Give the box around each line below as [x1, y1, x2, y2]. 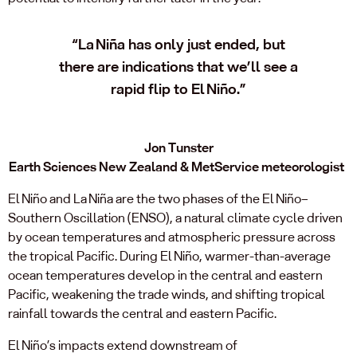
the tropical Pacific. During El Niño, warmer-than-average [8, 246, 331, 265]
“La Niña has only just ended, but [71, 33, 285, 55]
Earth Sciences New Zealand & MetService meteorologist [8, 157, 347, 176]
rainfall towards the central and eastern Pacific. [8, 304, 279, 323]
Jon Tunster [143, 138, 214, 157]
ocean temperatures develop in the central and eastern [8, 265, 323, 284]
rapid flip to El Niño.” [110, 78, 246, 100]
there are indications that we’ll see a [58, 56, 298, 77]
